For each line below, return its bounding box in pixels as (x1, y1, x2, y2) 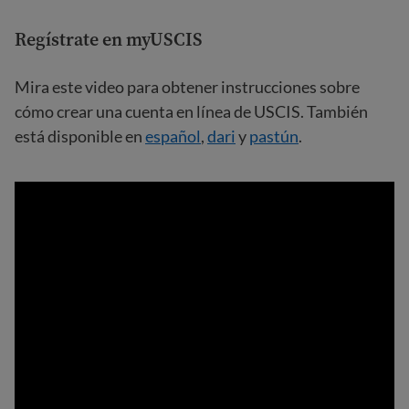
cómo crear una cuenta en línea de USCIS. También (15, 101, 368, 121)
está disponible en (15, 126, 145, 146)
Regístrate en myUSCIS (15, 26, 203, 52)
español (145, 126, 201, 146)
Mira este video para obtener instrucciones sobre (15, 77, 360, 97)
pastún (249, 126, 299, 146)
